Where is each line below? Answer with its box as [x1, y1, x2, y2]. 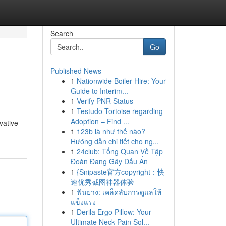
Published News [50, 66, 101, 76]
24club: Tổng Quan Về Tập [76, 146, 163, 156]
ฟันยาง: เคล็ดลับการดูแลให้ [76, 187, 161, 197]
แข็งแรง [70, 197, 96, 207]
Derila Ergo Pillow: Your [76, 207, 151, 217]
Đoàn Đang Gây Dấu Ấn [70, 156, 148, 166]
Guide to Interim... [70, 86, 128, 96]
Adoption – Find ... [70, 116, 129, 126]
